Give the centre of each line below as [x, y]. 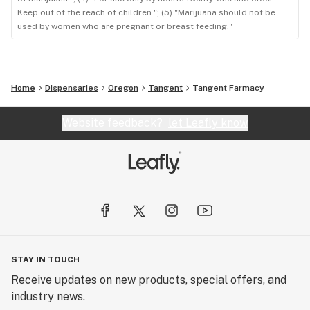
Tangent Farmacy [228, 88]
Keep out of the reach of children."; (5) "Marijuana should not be [146, 13]
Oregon [123, 88]
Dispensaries [72, 88]
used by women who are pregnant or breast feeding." [125, 27]
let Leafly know [208, 123]
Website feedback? [115, 123]
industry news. [48, 297]
